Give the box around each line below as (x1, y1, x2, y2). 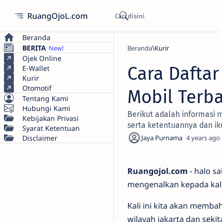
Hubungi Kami (22, 103, 70, 113)
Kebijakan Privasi (22, 113, 79, 123)
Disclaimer (22, 133, 57, 143)
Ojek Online (22, 53, 61, 63)
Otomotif (22, 83, 52, 93)
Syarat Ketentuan (22, 123, 80, 133)
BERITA (22, 43, 46, 53)
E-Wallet (22, 63, 50, 73)
